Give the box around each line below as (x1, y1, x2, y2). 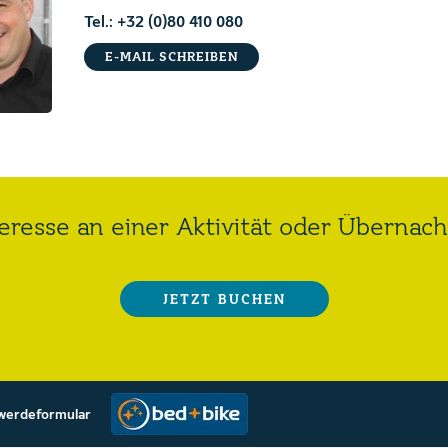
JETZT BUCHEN (162, 293, 286, 307)
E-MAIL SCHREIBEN (104, 50, 239, 64)
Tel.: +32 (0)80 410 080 (84, 15, 243, 31)
